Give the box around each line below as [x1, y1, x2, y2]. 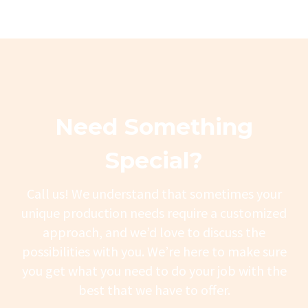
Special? [105, 146, 203, 174]
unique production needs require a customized [21, 203, 287, 221]
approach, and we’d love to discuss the [43, 223, 265, 241]
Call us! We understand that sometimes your [26, 184, 282, 202]
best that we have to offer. [78, 280, 230, 298]
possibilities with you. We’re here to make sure [21, 242, 287, 260]
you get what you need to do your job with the [21, 261, 287, 279]
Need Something [55, 112, 253, 140]
